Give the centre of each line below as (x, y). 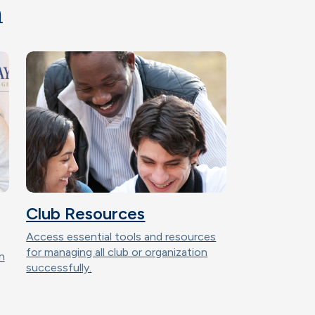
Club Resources (86, 213)
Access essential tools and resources (121, 237)
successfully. (59, 268)
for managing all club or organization (117, 252)
